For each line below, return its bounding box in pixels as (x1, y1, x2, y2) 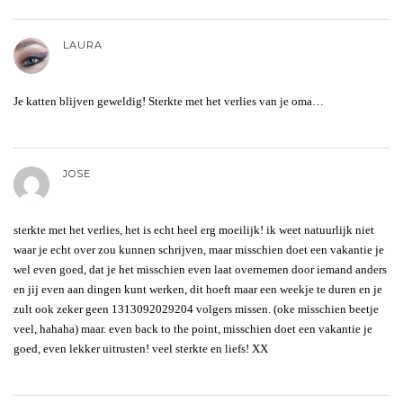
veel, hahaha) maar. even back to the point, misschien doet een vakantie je (13, 321, 372, 336)
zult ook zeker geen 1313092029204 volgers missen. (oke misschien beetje (13, 301, 379, 316)
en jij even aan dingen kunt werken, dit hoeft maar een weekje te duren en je (13, 282, 382, 296)
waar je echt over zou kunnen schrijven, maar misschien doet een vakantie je (13, 242, 384, 256)
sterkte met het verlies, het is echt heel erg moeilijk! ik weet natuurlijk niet (13, 222, 374, 237)
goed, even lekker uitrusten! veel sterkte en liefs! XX (13, 341, 268, 355)
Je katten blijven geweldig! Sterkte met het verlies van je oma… (13, 94, 324, 108)
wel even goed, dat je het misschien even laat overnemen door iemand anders (13, 262, 387, 276)
